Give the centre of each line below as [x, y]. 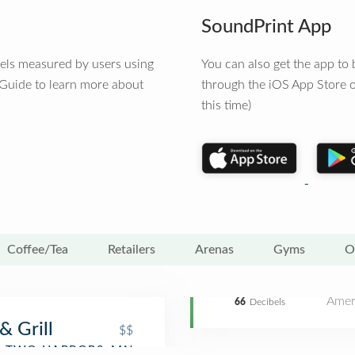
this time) [226, 105]
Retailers [132, 250]
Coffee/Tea [38, 250]
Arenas [214, 250]
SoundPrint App [266, 27]
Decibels [267, 302]
